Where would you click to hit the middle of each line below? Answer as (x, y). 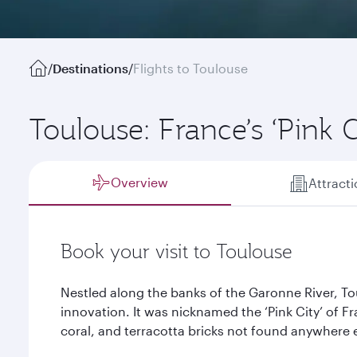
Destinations (90, 68)
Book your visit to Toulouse (177, 251)
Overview (140, 182)
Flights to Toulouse (190, 68)
